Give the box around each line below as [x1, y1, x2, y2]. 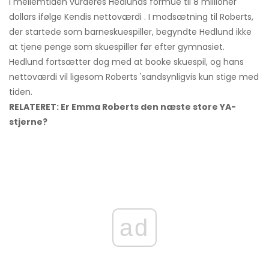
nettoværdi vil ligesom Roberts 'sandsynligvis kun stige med [9, 71, 259, 83]
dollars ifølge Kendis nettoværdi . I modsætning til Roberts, [9, 11, 253, 23]
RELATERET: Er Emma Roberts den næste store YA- [9, 101, 236, 113]
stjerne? [9, 116, 47, 128]
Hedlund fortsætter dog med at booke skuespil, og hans [9, 56, 244, 68]
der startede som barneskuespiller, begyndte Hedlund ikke [9, 26, 252, 38]
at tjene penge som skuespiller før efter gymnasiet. [9, 41, 225, 53]
